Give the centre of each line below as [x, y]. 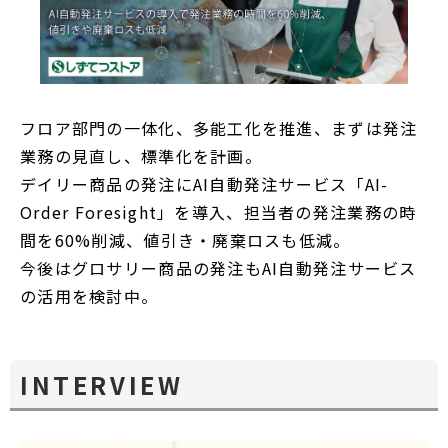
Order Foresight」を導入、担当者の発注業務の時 [218, 212]
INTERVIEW [102, 384]
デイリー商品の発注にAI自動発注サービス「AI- [204, 184]
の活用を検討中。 [89, 296]
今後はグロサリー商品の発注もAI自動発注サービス [218, 268]
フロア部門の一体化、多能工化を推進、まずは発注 [219, 128]
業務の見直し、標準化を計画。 [141, 156]
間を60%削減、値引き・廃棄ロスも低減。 [185, 240]
